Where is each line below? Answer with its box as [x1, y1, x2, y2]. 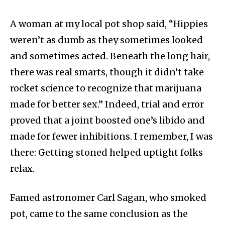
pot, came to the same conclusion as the [10, 208, 188, 220]
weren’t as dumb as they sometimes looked [10, 34, 203, 46]
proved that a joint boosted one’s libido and [10, 115, 205, 127]
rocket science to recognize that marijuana [10, 82, 201, 94]
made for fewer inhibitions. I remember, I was [10, 131, 213, 143]
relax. [10, 163, 35, 175]
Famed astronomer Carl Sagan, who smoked [10, 192, 206, 204]
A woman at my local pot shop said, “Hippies [10, 18, 208, 30]
